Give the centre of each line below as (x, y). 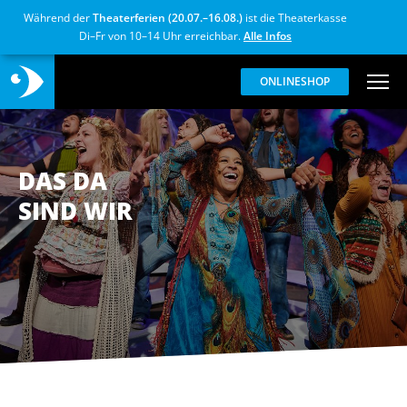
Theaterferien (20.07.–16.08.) (168, 18)
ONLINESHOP (295, 81)
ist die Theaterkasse (295, 18)
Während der (58, 18)
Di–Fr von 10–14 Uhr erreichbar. (161, 36)
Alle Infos (268, 36)
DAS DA (63, 181)
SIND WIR (75, 211)
